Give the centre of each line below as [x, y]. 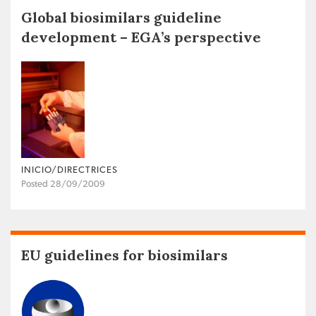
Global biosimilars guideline [121, 18]
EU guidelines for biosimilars [124, 255]
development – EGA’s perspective [141, 37]
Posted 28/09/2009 [63, 184]
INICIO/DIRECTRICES [69, 170]
